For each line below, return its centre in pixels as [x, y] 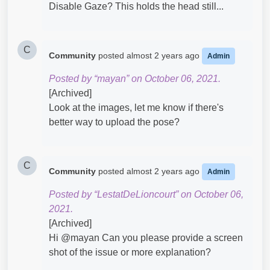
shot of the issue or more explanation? [130, 252]
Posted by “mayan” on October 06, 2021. [135, 79]
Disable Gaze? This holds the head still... [136, 6]
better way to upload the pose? [114, 122]
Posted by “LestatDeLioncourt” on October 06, [146, 194]
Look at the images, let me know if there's [136, 108]
